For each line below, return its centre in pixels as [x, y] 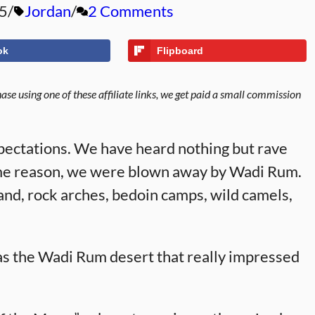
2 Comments [131, 11]
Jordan [48, 11]
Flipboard [180, 51]
